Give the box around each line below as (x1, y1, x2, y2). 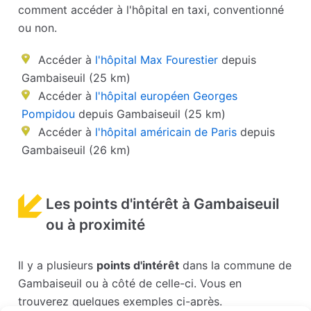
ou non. (18, 21, 58, 35)
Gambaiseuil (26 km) (22, 143, 131, 158)
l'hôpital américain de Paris (95, 125, 237, 140)
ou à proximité (46, 216, 146, 234)
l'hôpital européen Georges (95, 89, 238, 103)
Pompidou (22, 107, 76, 121)
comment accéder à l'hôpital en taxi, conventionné (18, 3, 285, 17)
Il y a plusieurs (18, 258, 97, 273)
